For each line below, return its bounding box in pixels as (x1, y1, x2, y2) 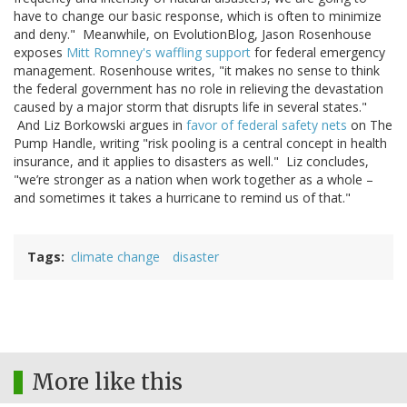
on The (347, 116, 392, 134)
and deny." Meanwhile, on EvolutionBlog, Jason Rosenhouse (14, 25, 372, 44)
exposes (14, 44, 66, 62)
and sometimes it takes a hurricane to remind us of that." (14, 189, 351, 207)
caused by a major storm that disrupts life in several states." (14, 98, 367, 116)
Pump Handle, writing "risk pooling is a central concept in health (14, 134, 387, 153)
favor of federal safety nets (186, 116, 347, 134)
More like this (32, 368, 183, 397)
